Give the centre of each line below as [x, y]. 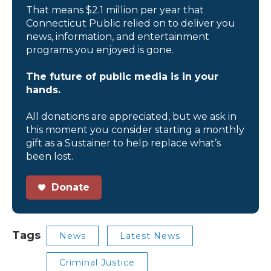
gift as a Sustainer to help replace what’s [123, 143]
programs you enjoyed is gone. [100, 50]
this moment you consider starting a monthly [135, 129]
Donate [69, 187]
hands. [43, 90]
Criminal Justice [97, 262]
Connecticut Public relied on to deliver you [131, 23]
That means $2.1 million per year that [115, 10]
